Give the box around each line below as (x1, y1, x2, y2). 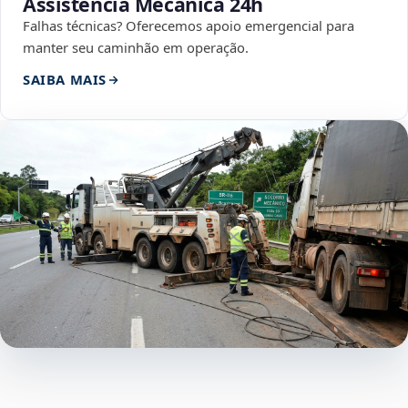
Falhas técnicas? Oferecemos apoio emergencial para (23, 16, 354, 36)
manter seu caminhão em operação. (23, 38, 249, 57)
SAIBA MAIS (23, 70, 107, 89)
